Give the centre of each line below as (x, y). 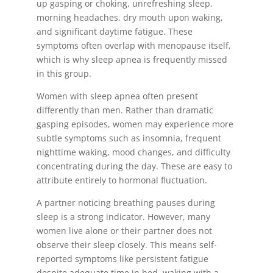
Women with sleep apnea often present (117, 96)
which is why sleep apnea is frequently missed (132, 59)
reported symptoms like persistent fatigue (122, 259)
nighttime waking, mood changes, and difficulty (133, 152)
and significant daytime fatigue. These (114, 31)
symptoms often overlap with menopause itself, (133, 45)
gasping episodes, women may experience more (135, 124)
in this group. (64, 73)
